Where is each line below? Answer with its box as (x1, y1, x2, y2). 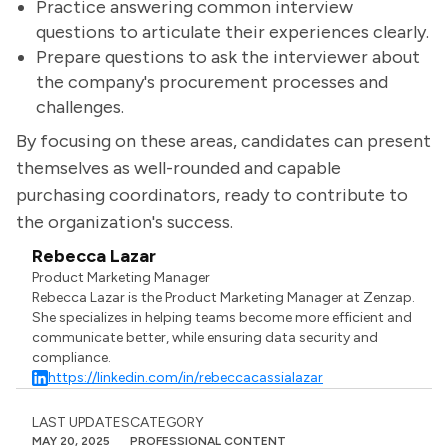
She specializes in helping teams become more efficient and (32, 309, 413, 326)
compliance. (32, 349, 112, 366)
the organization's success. (16, 211, 233, 233)
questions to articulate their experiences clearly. (36, 21, 429, 43)
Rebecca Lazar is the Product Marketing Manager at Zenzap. (32, 289, 416, 306)
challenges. (36, 96, 124, 118)
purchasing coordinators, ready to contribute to (16, 184, 408, 206)
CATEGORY (130, 414, 204, 431)
